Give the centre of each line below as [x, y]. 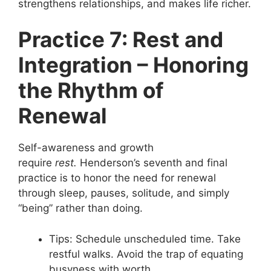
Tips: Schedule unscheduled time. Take [145, 239]
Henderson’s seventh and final [152, 163]
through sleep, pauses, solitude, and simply [124, 193]
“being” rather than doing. [80, 208]
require [37, 163]
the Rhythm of [91, 90]
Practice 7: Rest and [121, 39]
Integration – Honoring [133, 65]
